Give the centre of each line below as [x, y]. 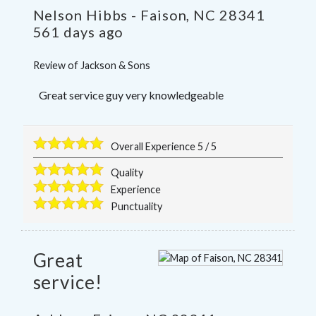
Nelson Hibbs [80, 15]
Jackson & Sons [115, 66]
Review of [56, 66]
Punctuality [137, 206]
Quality [127, 172]
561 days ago [78, 32]
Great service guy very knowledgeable [131, 95]
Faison [164, 15]
